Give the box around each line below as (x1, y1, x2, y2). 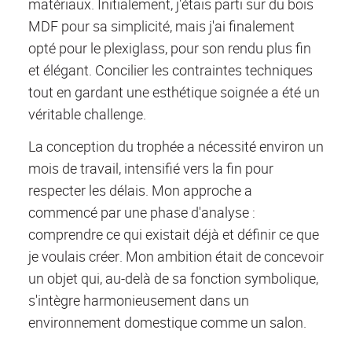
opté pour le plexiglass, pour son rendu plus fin (28, 38, 311, 58)
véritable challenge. (28, 104, 146, 124)
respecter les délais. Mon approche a (28, 180, 252, 200)
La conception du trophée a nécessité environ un (28, 136, 324, 156)
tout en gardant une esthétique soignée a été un (28, 82, 320, 102)
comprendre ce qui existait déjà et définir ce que (28, 224, 319, 244)
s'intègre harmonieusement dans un (28, 290, 249, 310)
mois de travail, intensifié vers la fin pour (28, 158, 273, 178)
